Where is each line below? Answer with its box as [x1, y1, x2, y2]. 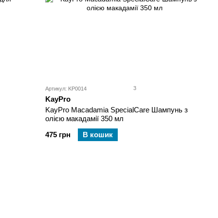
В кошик [83, 130, 113, 139]
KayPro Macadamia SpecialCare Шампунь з [45, 106, 188, 114]
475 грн [45, 130, 71, 139]
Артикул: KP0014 [45, 86, 87, 92]
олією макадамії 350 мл [45, 114, 124, 123]
